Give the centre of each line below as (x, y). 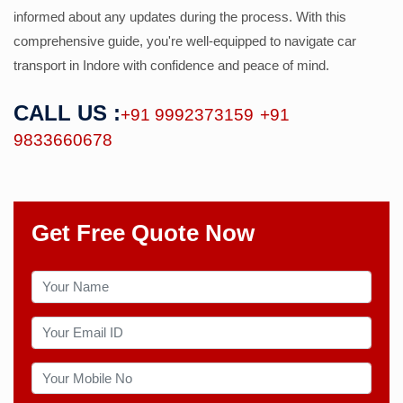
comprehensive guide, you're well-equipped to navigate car (185, 41)
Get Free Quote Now (143, 233)
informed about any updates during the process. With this (180, 17)
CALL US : (67, 113)
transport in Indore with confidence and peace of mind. (171, 65)
